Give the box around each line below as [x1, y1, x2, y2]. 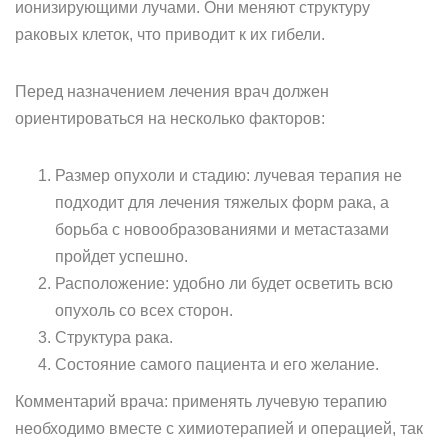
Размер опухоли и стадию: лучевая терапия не [55, 167, 402, 184]
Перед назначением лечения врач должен [15, 83, 329, 100]
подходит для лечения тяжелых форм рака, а [55, 194, 389, 211]
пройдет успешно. [55, 248, 188, 265]
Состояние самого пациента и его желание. [55, 356, 379, 373]
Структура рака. [55, 329, 173, 346]
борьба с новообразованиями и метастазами [55, 221, 389, 238]
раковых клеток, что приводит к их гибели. [15, 26, 325, 43]
